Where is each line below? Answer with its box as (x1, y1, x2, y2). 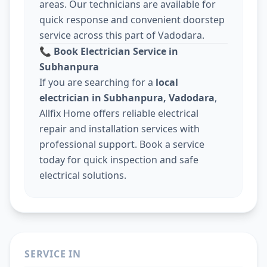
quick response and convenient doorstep (39, 13, 225, 27)
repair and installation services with (39, 122, 200, 136)
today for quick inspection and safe (39, 153, 198, 167)
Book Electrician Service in (51, 45, 178, 58)
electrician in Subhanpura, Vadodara (39, 91, 215, 105)
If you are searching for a (39, 76, 156, 89)
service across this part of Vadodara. (39, 29, 204, 42)
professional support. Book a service (39, 138, 204, 151)
